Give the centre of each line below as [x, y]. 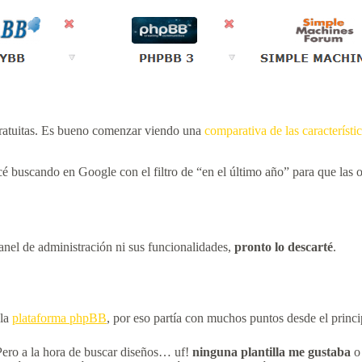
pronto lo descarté [284, 246]
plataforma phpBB [59, 318]
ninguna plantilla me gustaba [271, 351]
